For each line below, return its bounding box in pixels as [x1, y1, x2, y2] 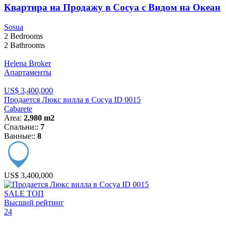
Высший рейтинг [4, 198, 64, 207]
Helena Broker [4, 59, 51, 68]
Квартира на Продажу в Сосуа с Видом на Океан [4, 2, 220, 13]
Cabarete [4, 104, 32, 114]
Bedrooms [8, 32, 43, 41]
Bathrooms [8, 41, 45, 50]
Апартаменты [4, 68, 51, 77]
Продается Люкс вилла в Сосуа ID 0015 [4, 95, 141, 104]
